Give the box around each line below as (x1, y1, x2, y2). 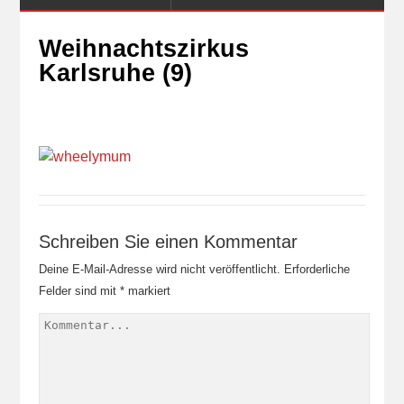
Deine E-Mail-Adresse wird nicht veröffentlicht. (38, 262, 280, 276)
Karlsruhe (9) (38, 60, 192, 87)
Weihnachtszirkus (38, 35, 249, 62)
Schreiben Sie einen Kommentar (38, 232, 298, 252)
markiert (124, 284, 170, 298)
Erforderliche (283, 262, 350, 276)
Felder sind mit (38, 284, 120, 298)
